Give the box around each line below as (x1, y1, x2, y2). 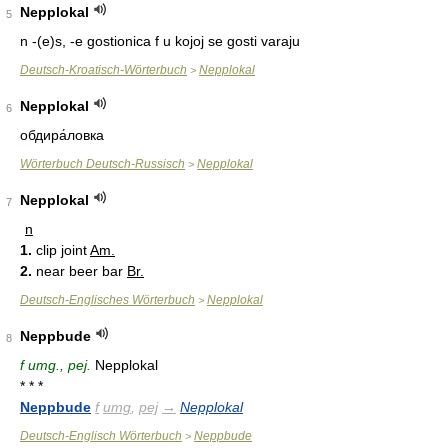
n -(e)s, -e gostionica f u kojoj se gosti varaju (20, 33, 300, 49)
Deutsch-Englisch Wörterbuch (20, 429, 182, 443)
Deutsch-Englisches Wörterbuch (20, 293, 195, 307)
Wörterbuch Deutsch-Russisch (20, 157, 185, 171)
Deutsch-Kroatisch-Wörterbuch (20, 63, 187, 77)
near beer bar (32, 263, 127, 279)
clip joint (32, 242, 90, 258)
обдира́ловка (20, 127, 104, 143)
